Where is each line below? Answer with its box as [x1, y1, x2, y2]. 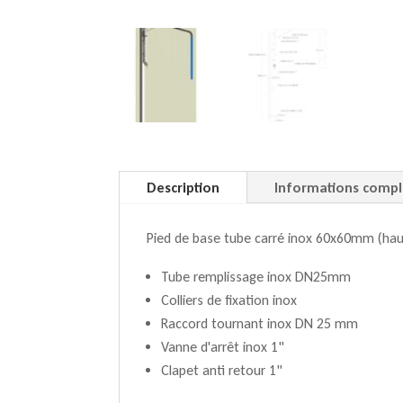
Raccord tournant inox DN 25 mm [161, 314, 358, 332]
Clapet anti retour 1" [161, 361, 282, 379]
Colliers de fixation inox [161, 291, 297, 309]
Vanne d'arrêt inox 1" [161, 337, 284, 355]
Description [147, 178, 219, 196]
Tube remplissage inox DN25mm [161, 267, 351, 285]
